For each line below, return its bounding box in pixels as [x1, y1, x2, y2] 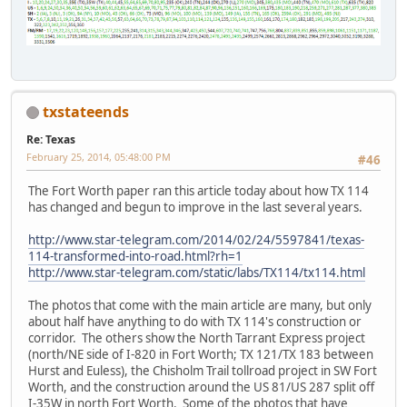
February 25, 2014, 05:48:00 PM [26, 149, 171, 164]
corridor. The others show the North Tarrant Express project [28, 330, 365, 347]
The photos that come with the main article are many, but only [28, 297, 372, 314]
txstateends [43, 101, 129, 122]
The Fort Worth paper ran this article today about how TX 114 [28, 183, 369, 200]
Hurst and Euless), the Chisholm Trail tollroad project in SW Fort [28, 362, 377, 380]
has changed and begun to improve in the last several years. [28, 199, 362, 216]
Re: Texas [26, 131, 75, 147]
